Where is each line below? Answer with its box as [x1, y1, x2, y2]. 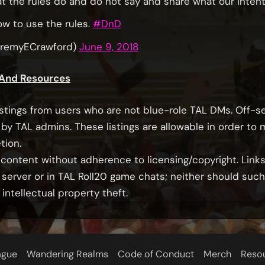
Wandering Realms [26, 247, 108, 260]
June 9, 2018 [79, 40, 138, 53]
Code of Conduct [118, 247, 194, 260]
